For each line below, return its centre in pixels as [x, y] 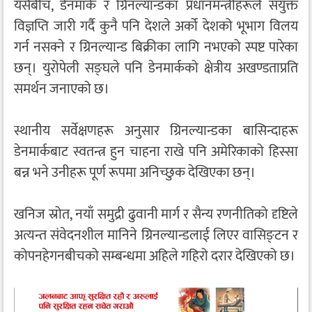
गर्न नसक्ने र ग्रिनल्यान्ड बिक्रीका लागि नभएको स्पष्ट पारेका [156, 47]
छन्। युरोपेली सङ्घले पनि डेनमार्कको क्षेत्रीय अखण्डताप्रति [156, 68]
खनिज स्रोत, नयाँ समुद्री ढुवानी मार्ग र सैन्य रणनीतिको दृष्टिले [156, 214]
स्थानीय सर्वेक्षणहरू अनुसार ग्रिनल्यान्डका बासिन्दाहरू [156, 131]
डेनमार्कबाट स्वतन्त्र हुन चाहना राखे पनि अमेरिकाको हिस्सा [156, 152]
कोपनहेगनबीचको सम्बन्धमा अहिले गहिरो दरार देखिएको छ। [155, 256]
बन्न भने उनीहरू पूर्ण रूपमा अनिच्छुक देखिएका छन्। [135, 173]
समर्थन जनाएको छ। [62, 89]
